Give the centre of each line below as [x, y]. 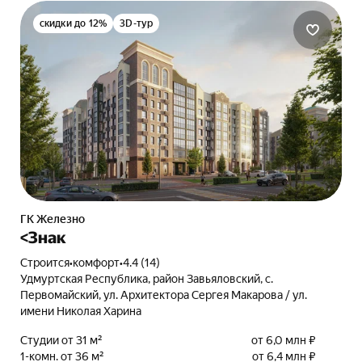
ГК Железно [55, 219]
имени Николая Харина [80, 311]
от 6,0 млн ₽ [284, 340]
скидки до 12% [73, 23]
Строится [48, 263]
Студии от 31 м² [61, 340]
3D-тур [137, 23]
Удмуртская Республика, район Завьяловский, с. [146, 279]
